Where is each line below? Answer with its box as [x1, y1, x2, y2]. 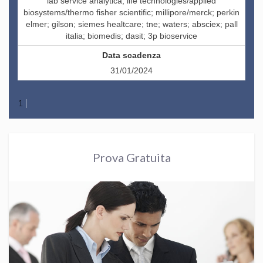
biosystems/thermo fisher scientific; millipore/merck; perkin [23, 8, 240, 18]
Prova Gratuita [92, 150, 171, 165]
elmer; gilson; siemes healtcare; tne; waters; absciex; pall [25, 19, 238, 29]
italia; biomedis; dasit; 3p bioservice [66, 31, 197, 41]
